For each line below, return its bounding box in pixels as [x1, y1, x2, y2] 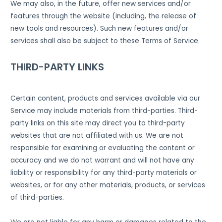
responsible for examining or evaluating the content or [10, 143, 195, 153]
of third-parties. [10, 192, 64, 202]
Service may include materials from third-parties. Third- [10, 106, 198, 115]
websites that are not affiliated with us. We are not [10, 130, 184, 140]
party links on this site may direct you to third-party [10, 118, 185, 128]
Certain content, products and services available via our [10, 93, 201, 103]
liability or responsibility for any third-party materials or [10, 167, 197, 177]
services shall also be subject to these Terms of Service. [10, 36, 200, 46]
